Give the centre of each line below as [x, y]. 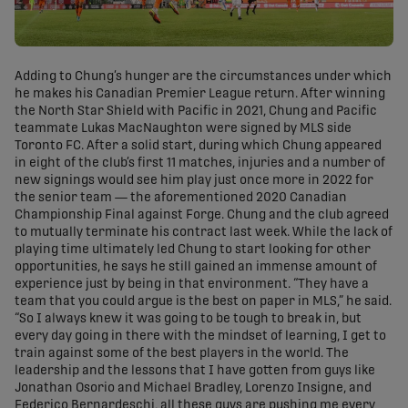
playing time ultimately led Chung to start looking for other [193, 250]
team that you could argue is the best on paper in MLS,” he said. [203, 302]
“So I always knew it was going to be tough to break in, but [188, 319]
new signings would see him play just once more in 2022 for [194, 181]
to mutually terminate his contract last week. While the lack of [204, 233]
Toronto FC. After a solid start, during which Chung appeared [198, 146]
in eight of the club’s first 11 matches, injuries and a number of [200, 163]
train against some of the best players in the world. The [182, 354]
